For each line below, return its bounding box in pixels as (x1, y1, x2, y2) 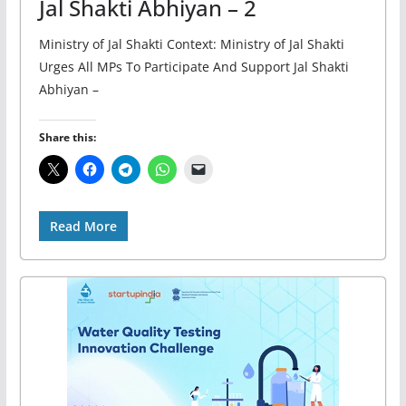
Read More (49, 217, 117, 236)
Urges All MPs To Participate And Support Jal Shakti (38, 58, 349, 76)
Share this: (38, 130, 96, 146)
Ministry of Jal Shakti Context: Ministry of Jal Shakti (38, 35, 344, 53)
